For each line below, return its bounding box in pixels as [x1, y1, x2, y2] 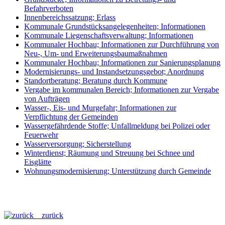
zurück [34, 210, 63, 219]
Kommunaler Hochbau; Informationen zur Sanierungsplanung [24, 58, 220, 67]
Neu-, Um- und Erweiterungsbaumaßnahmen [24, 49, 167, 58]
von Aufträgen [24, 94, 70, 103]
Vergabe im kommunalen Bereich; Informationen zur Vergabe [24, 85, 219, 94]
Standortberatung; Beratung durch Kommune [24, 76, 167, 85]
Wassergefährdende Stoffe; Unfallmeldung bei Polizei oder [24, 121, 210, 130]
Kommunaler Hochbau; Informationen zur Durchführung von [24, 40, 219, 49]
